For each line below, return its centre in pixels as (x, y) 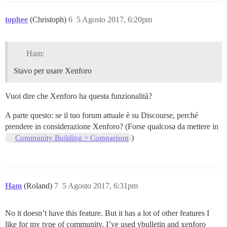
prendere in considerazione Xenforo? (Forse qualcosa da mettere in (112, 127)
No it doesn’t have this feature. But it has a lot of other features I (107, 213)
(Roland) (39, 186)
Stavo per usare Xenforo (53, 71)
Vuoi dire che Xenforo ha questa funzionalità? (79, 96)
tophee (16, 20)
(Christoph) (49, 20)
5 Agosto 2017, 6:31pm (100, 186)
